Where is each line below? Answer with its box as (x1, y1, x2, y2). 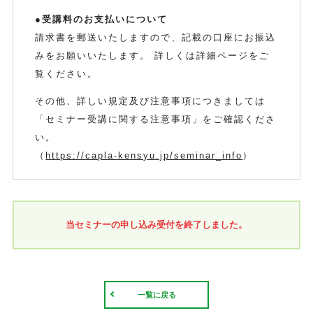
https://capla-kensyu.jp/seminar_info (45, 150, 243, 161)
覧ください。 (35, 68, 99, 80)
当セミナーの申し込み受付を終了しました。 (66, 219, 247, 231)
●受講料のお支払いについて (35, 14, 168, 25)
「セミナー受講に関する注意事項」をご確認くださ (35, 114, 277, 125)
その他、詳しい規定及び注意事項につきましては (35, 96, 266, 107)
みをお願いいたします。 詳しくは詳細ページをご (35, 50, 270, 61)
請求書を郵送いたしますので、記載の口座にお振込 (35, 32, 277, 43)
